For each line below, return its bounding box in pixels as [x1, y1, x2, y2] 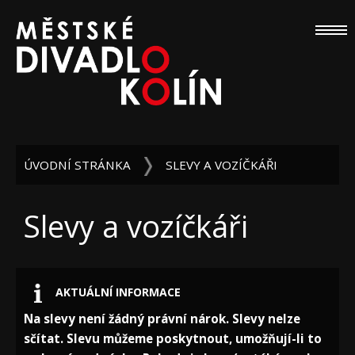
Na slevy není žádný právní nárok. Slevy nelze [24, 310, 300, 326]
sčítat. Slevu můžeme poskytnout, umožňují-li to [24, 330, 322, 346]
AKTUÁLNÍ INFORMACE [52, 284, 181, 300]
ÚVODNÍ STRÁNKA [24, 156, 131, 173]
